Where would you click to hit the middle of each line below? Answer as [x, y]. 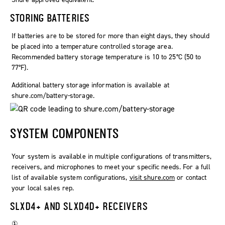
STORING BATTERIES [50, 17]
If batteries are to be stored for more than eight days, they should [111, 36]
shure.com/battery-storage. [53, 95]
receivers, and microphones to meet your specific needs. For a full [111, 167]
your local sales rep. [43, 188]
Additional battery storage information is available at [90, 85]
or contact [191, 177]
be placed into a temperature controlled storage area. [92, 46]
